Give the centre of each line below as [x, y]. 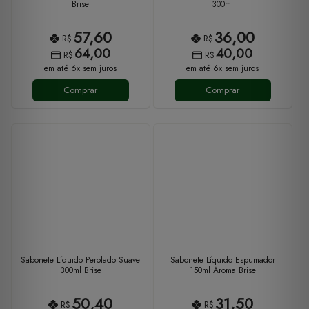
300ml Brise [80, 270]
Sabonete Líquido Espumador [222, 260]
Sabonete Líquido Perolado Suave [81, 260]
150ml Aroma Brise [222, 270]
